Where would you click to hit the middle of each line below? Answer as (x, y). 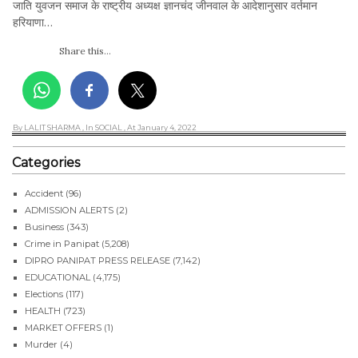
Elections (44, 294)
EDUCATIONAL (58, 277)
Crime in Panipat (62, 243)
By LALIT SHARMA (47, 127)
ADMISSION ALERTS (69, 210)
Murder (41, 344)
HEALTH (43, 310)
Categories (46, 162)
